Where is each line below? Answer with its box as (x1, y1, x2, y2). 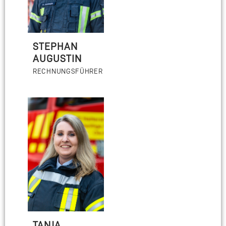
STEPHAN (33, 41, 78, 51)
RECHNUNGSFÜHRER (33, 67, 103, 75)
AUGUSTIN (33, 53, 82, 64)
